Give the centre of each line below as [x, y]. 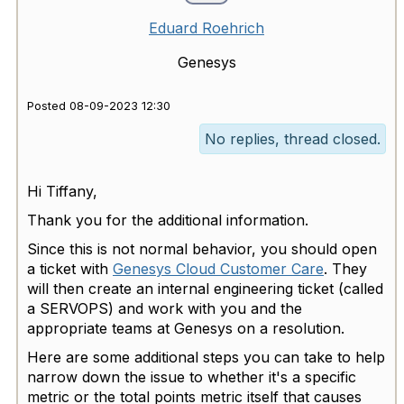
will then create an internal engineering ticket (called [205, 288]
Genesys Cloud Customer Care [218, 268]
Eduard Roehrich [207, 28]
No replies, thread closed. [293, 138]
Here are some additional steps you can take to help [206, 357]
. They [345, 268]
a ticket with [68, 268]
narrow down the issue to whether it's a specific [192, 376]
